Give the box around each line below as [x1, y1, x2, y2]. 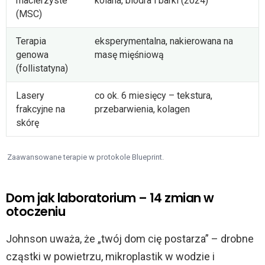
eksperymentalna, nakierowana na [95, 35, 233, 47]
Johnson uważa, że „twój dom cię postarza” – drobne [6, 232, 254, 245]
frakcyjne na [16, 103, 65, 115]
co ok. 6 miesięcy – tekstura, [95, 89, 212, 101]
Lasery [16, 89, 44, 101]
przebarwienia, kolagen [95, 103, 190, 115]
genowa [16, 49, 49, 60]
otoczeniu [6, 202, 66, 220]
